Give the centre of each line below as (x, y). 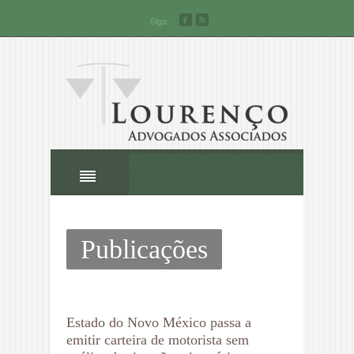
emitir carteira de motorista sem (158, 340)
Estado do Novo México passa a (159, 322)
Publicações (144, 249)
